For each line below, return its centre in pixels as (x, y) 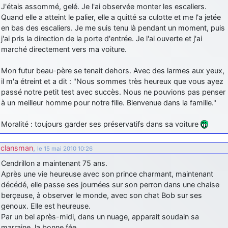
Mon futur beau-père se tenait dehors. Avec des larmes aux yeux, (113, 70)
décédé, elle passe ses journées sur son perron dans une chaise (110, 184)
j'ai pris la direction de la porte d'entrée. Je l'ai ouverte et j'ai (102, 38)
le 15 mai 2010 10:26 (65, 148)
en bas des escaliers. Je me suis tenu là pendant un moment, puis (113, 27)
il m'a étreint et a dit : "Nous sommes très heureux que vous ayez (112, 81)
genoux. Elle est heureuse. (46, 206)
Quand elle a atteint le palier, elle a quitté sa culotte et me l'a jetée (111, 17)
